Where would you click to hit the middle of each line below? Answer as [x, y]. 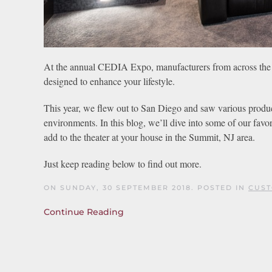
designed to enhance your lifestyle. [109, 81]
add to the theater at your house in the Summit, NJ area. [149, 137]
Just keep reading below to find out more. [123, 163]
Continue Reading [84, 212]
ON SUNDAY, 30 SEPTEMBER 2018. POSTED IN [146, 187]
